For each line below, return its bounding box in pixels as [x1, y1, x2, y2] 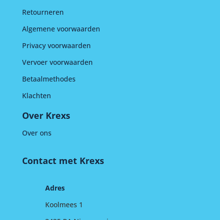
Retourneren [22, 7, 64, 17]
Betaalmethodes [22, 74, 76, 84]
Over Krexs [22, 110, 70, 122]
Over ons [22, 128, 52, 138]
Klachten [22, 91, 51, 101]
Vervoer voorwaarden [22, 57, 93, 67]
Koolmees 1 [45, 200, 83, 210]
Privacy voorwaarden [22, 41, 91, 51]
